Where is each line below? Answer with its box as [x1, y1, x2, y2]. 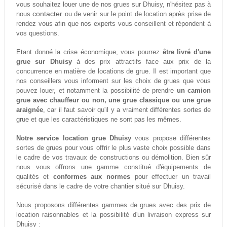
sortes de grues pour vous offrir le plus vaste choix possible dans [16, 144, 211, 152]
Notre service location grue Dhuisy [16, 134, 132, 142]
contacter [32, 10, 63, 18]
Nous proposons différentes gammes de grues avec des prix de [16, 201, 211, 209]
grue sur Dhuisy [16, 58, 72, 66]
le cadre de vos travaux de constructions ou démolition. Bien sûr [16, 154, 211, 162]
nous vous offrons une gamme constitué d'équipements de [16, 163, 211, 171]
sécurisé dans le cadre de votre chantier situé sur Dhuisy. [16, 182, 185, 191]
